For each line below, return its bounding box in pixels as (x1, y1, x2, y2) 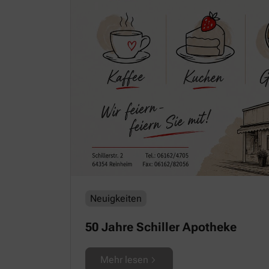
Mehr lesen (100, 254, 148, 265)
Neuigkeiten (90, 193, 142, 204)
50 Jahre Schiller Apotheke (85, 220, 237, 234)
